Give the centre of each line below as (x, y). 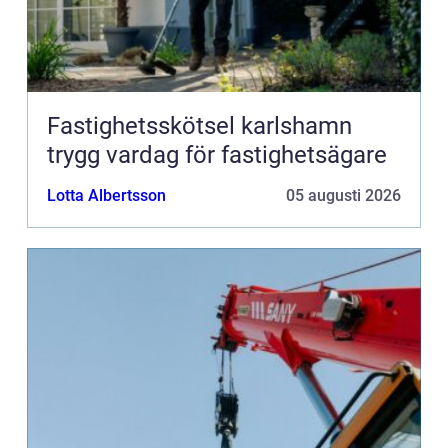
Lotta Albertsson (106, 196)
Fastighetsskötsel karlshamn (199, 126)
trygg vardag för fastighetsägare (217, 155)
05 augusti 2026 (343, 196)
